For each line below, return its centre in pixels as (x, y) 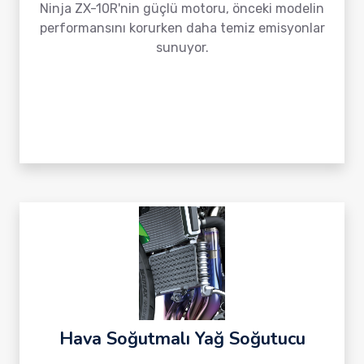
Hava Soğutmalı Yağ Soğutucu (182, 339)
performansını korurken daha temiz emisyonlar (182, 28)
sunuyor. (182, 48)
